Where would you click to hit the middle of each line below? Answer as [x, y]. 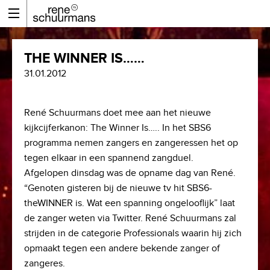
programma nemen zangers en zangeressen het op [131, 143]
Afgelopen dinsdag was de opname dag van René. [130, 173]
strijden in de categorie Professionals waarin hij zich [133, 234]
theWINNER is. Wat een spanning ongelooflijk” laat [130, 203]
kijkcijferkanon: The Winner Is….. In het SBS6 [118, 128]
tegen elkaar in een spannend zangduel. [109, 158]
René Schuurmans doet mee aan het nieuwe [118, 113]
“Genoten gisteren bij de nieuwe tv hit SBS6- [118, 188]
